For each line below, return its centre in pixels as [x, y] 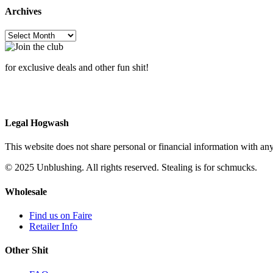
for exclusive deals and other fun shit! [77, 67]
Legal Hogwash [37, 123]
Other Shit [27, 250]
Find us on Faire [61, 215]
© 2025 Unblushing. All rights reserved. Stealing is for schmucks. [131, 168]
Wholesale [26, 191]
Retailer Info [53, 226]
